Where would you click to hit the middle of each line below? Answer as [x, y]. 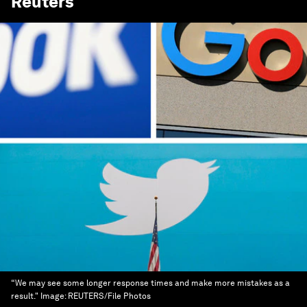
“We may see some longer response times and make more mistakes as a [150, 283]
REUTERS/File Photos [109, 296]
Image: [54, 296]
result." [25, 296]
